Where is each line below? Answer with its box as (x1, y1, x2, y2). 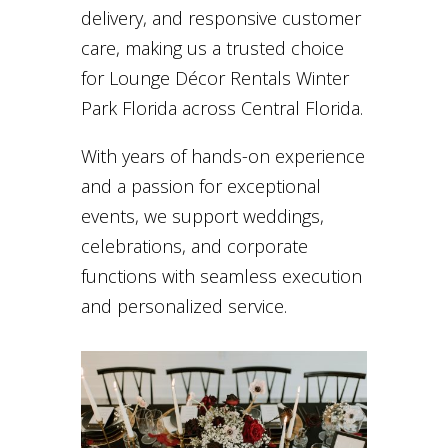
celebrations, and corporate (80, 234, 308, 259)
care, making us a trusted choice (80, 36, 344, 61)
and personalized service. (80, 294, 287, 319)
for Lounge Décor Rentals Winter (80, 66, 349, 91)
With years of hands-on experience (80, 144, 365, 169)
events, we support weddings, (80, 204, 324, 229)
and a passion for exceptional (80, 174, 321, 199)
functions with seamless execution (80, 264, 362, 289)
